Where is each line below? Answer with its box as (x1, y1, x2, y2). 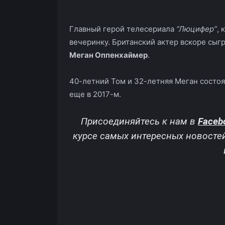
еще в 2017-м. (69, 89, 121, 99)
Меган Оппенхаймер (69, 50, 148, 60)
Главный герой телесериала (69, 24, 174, 34)
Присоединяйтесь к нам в (81, 115, 198, 127)
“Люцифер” (174, 24, 217, 34)
